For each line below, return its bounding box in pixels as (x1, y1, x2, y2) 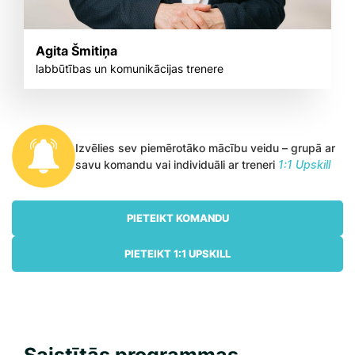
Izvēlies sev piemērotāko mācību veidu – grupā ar (75, 141, 335, 155)
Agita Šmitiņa (36, 43, 117, 59)
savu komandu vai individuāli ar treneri (75, 158, 278, 171)
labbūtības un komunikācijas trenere (36, 62, 223, 75)
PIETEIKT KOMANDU (126, 212, 229, 224)
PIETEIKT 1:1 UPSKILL (124, 247, 231, 260)
